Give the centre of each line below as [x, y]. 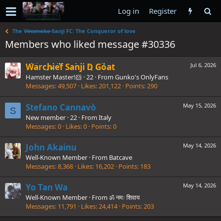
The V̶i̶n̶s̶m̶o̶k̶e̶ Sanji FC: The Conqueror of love [74, 31]
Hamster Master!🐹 [54, 77]
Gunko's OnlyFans [142, 77]
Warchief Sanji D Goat [70, 67]
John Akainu [51, 147]
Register [163, 11]
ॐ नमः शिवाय [124, 198]
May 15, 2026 [200, 105]
